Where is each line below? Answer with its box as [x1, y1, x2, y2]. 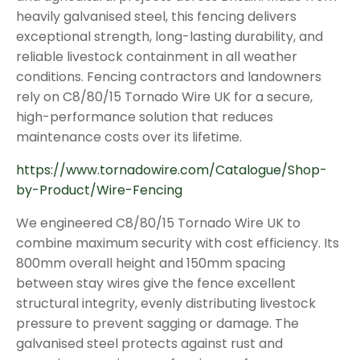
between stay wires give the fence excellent [16, 274, 296, 293]
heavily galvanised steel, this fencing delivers [16, 7, 297, 27]
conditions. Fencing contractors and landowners [16, 67, 321, 87]
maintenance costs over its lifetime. [16, 128, 242, 147]
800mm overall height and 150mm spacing [16, 254, 285, 273]
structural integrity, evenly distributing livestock [16, 294, 316, 313]
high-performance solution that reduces [16, 108, 273, 127]
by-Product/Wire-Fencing [16, 181, 182, 200]
